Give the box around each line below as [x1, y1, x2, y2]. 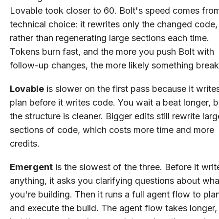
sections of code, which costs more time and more [10, 124, 214, 135]
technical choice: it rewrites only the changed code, [10, 19, 218, 29]
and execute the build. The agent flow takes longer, [10, 202, 217, 213]
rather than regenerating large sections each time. [10, 32, 209, 43]
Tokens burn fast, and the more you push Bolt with [10, 46, 214, 57]
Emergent [10, 161, 53, 172]
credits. [10, 138, 42, 149]
